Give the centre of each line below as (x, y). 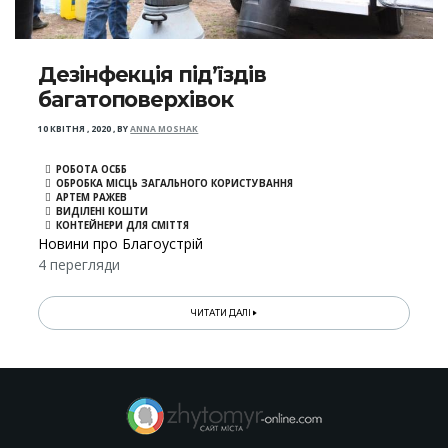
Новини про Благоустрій (121, 244)
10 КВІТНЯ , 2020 (75, 129)
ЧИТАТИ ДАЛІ (222, 313)
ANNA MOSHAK (164, 129)
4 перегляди (79, 265)
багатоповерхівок (135, 100)
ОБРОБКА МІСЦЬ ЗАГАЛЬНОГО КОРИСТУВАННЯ (175, 184)
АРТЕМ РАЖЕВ (92, 198)
